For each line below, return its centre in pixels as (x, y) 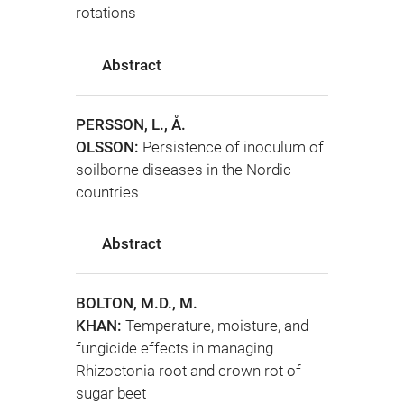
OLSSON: (109, 147)
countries (107, 192)
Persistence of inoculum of (233, 147)
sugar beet (111, 393)
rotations (106, 13)
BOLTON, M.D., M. (137, 303)
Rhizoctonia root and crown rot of (188, 370)
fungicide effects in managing (174, 348)
